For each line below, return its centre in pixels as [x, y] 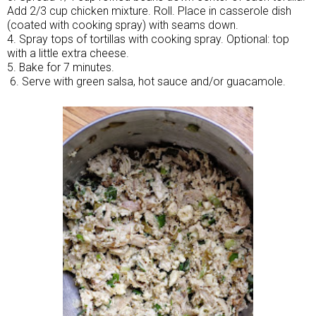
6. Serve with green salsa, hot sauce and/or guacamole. [146, 81]
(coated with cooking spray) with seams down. [123, 25]
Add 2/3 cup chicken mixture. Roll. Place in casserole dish [149, 11]
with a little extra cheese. [68, 53]
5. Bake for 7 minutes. [61, 67]
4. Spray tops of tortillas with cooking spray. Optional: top [148, 39]
